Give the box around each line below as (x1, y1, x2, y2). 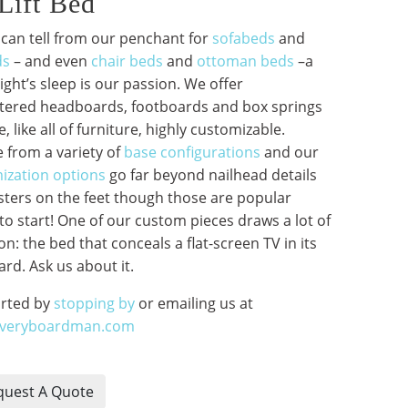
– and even (10, 51, 92, 71)
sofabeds (212, 28, 276, 48)
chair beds (91, 51, 164, 71)
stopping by (54, 293, 136, 313)
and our (260, 142, 320, 162)
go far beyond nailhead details (106, 165, 318, 185)
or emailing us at (135, 293, 254, 313)
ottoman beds (197, 51, 295, 71)
